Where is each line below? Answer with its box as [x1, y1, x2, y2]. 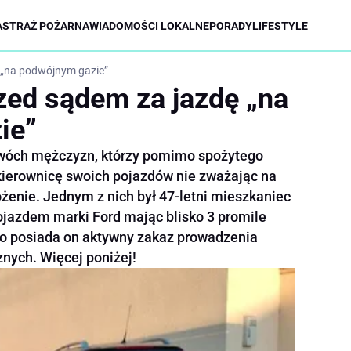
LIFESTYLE [252, 19, 308, 32]
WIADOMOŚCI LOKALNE [89, 19, 209, 32]
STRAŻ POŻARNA [2, 19, 89, 32]
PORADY [209, 19, 252, 32]
